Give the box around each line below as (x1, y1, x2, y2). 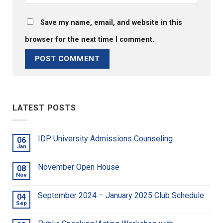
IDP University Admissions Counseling (38, 133, 173, 143)
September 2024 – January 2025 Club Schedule (38, 190, 204, 200)
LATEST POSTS (12, 103, 76, 113)
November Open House (38, 162, 119, 172)
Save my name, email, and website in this (40, 18, 182, 27)
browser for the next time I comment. (25, 35, 154, 44)
